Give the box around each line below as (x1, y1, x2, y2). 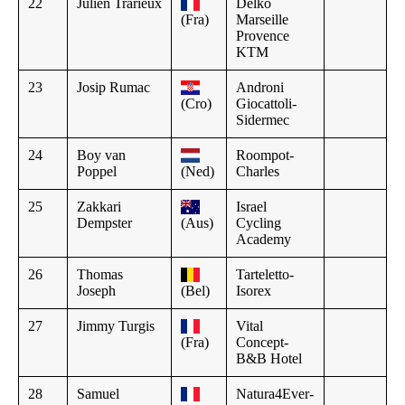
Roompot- (236, 146, 294, 163)
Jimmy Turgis (77, 317, 155, 334)
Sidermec (236, 111, 289, 127)
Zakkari (77, 198, 121, 214)
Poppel (77, 163, 117, 179)
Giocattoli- (236, 95, 297, 111)
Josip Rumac (77, 79, 150, 95)
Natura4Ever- (236, 385, 314, 401)
